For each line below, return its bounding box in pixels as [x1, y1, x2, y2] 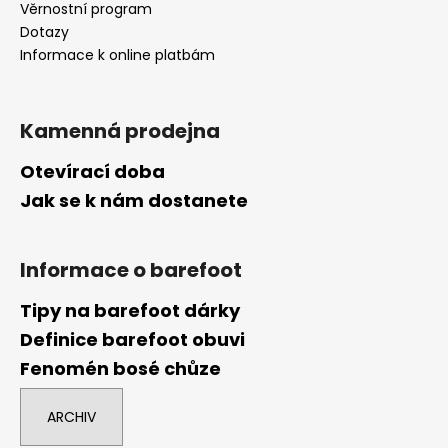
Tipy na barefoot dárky [20, 297, 240, 323]
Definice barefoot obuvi [20, 326, 245, 352]
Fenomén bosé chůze [20, 355, 221, 381]
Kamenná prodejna [20, 116, 220, 145]
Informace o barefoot [20, 255, 242, 284]
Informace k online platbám [20, 44, 215, 65]
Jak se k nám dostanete [20, 187, 248, 213]
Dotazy [20, 21, 69, 42]
